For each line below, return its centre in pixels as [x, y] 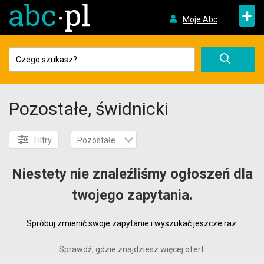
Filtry [43, 140]
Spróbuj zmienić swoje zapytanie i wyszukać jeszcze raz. [132, 223]
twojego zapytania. [132, 195]
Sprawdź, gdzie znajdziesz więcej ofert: [132, 249]
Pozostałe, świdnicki [89, 109]
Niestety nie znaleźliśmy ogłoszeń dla [132, 174]
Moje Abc [200, 19]
